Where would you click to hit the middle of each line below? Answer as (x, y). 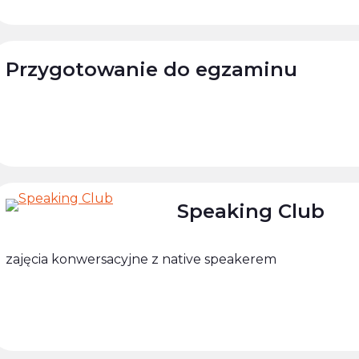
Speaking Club (251, 211)
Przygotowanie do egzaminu (151, 69)
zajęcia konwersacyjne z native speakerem (141, 259)
